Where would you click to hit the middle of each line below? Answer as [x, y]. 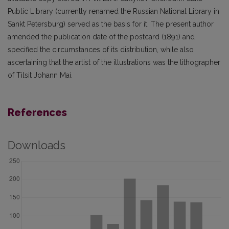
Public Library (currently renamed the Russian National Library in [113, 12]
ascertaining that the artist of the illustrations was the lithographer [114, 63]
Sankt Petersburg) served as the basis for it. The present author [111, 24]
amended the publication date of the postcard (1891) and [101, 37]
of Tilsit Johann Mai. [40, 75]
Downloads [37, 146]
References [37, 113]
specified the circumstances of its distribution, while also [101, 50]
